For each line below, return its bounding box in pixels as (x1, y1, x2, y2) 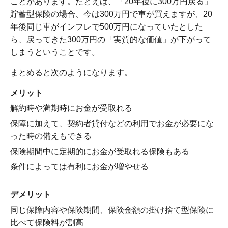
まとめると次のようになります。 (10, 68, 132, 77)
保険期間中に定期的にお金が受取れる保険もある (10, 147, 189, 156)
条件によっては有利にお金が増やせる (10, 162, 149, 172)
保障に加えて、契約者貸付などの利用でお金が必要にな (10, 119, 214, 128)
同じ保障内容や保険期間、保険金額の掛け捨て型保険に (10, 206, 214, 215)
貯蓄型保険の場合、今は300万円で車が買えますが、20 (10, 10, 212, 19)
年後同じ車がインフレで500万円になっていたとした (10, 22, 203, 32)
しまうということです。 (10, 48, 100, 57)
